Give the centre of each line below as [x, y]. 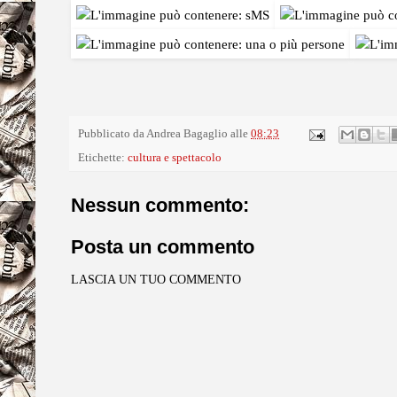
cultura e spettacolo [175, 158]
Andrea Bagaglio [187, 134]
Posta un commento [163, 247]
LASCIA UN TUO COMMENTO [156, 280]
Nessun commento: [160, 206]
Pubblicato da [112, 134]
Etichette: [103, 158]
